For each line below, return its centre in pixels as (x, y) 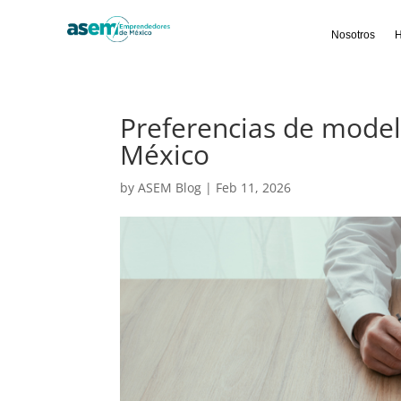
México (165, 154)
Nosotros (354, 35)
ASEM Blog (170, 188)
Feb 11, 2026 (254, 188)
